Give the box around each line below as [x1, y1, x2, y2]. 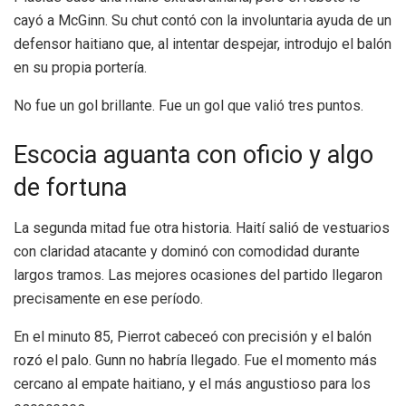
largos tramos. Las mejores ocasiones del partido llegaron [14, 266, 382, 284]
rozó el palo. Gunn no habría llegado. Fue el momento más [14, 351, 377, 369]
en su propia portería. [14, 59, 147, 77]
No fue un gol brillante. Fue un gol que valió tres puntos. [14, 97, 363, 115]
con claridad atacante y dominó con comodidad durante [14, 242, 360, 260]
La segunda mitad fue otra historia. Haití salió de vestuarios [14, 218, 390, 237]
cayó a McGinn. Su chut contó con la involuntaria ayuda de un [14, 12, 391, 30]
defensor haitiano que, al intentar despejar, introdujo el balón [14, 35, 391, 53]
